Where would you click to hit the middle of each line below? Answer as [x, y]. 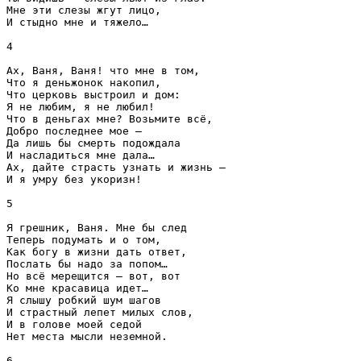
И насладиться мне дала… [81, 156]
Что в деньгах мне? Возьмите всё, [110, 119]
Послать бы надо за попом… [87, 264]
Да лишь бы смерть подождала [93, 143]
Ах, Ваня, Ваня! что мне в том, [103, 71]
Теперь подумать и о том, [84, 240]
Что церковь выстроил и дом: [93, 95]
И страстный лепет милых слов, [100, 313]
